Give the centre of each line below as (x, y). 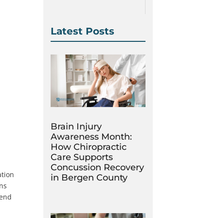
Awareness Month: (91, 136)
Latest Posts (83, 31)
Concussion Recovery (98, 167)
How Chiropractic (89, 147)
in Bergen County (89, 177)
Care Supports (82, 157)
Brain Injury (76, 126)
